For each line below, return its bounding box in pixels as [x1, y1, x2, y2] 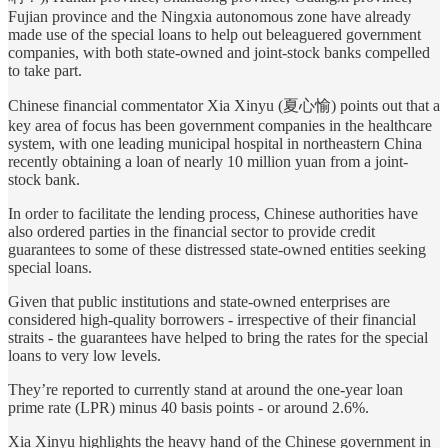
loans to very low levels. [8, 347, 161, 365]
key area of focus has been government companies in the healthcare [8, 117, 432, 135]
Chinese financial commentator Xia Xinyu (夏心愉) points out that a [8, 97, 440, 115]
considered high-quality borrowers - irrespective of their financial [8, 311, 416, 329]
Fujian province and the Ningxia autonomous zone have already [8, 8, 411, 26]
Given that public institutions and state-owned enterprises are [8, 293, 390, 311]
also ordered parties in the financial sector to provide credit [8, 223, 375, 241]
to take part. [8, 62, 82, 80]
